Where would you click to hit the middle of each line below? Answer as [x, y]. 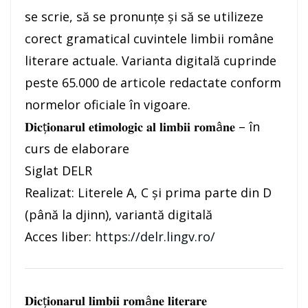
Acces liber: [60, 237]
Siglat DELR [58, 171]
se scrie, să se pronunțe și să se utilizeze [144, 17]
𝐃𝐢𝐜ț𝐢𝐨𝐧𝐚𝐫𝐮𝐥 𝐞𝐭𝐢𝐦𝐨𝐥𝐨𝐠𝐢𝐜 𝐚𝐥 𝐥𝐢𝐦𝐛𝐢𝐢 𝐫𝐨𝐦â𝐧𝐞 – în [142, 127]
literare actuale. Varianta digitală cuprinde [151, 61]
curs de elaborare [77, 149]
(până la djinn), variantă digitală [119, 215]
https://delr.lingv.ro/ [155, 237]
